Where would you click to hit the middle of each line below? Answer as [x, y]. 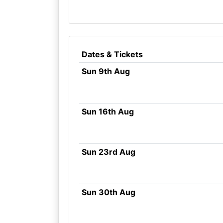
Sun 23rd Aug [108, 152]
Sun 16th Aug [108, 111]
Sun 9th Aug [106, 71]
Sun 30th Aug [108, 192]
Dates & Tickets [112, 54]
